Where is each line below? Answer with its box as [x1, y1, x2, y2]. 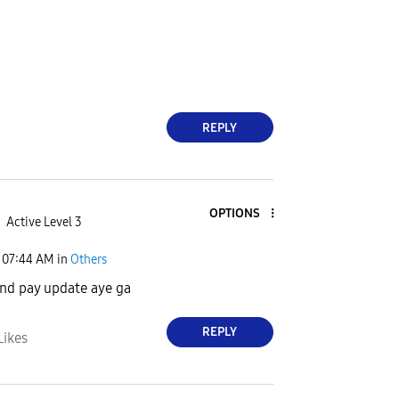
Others [70, 252, 107, 268]
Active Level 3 [5, 214, 82, 230]
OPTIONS [208, 206, 260, 222]
